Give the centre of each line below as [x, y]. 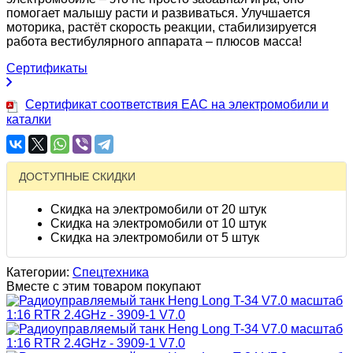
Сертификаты [47, 68]
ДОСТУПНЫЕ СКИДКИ [77, 177]
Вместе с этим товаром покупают [104, 287]
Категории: [39, 273]
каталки [29, 120]
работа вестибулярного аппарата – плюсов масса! [154, 41]
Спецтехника [111, 273]
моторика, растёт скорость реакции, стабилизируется [162, 27]
